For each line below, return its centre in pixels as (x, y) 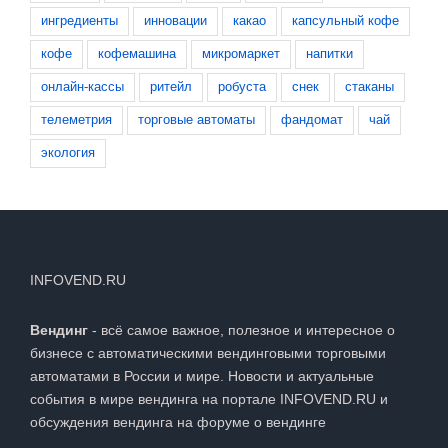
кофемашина (137, 53)
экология (68, 152)
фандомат (312, 119)
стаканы (369, 86)
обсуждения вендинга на (113, 421)
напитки (329, 53)
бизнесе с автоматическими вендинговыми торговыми (208, 352)
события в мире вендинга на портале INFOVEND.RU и (209, 398)
